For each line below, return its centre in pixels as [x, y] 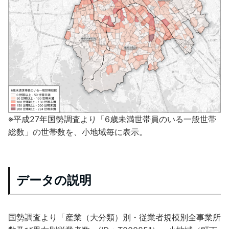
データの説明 [54, 180]
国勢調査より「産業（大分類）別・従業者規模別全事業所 [114, 217]
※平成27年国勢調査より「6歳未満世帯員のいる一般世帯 [112, 119]
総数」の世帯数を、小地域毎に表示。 [78, 132]
